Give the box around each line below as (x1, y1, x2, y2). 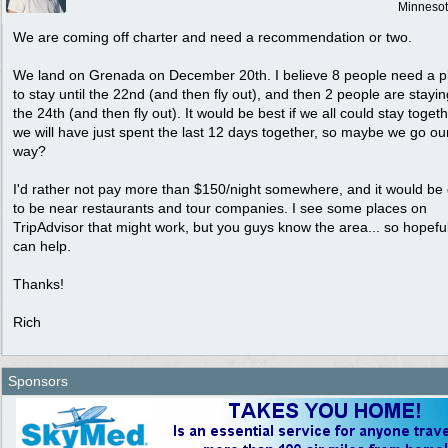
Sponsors (8, 373, 68, 389)
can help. (13, 238, 71, 254)
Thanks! (13, 276, 64, 292)
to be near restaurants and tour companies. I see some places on (13, 200, 427, 216)
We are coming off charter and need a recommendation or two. (13, 29, 412, 45)
